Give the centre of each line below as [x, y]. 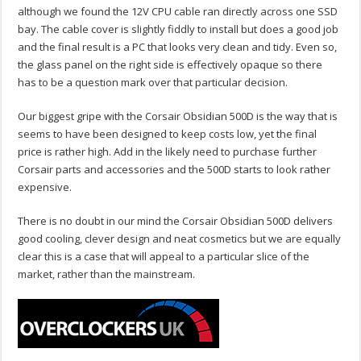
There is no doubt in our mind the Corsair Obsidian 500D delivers [176, 221]
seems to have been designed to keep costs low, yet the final [168, 134]
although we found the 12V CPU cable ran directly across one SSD [178, 12]
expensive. [45, 187]
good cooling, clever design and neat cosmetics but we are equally [180, 239]
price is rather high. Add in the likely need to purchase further [168, 152]
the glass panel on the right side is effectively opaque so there [170, 65]
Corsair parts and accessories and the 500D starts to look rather [174, 170]
